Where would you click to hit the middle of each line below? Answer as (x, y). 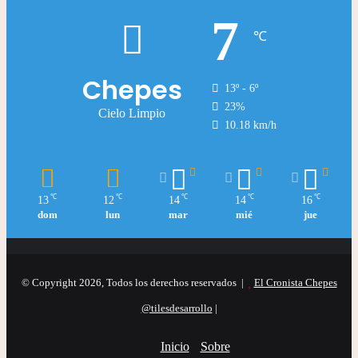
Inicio (175, 347)
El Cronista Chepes (295, 283)
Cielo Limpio (132, 113)
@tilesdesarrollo (177, 308)
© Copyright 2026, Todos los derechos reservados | (135, 283)
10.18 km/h (250, 125)
